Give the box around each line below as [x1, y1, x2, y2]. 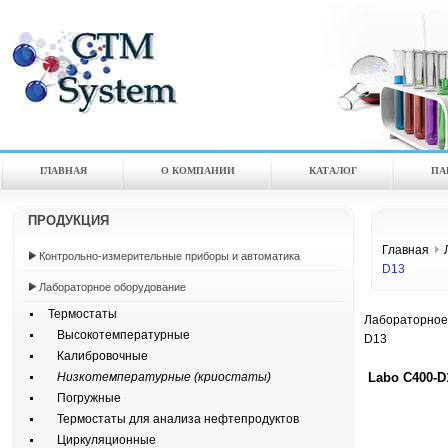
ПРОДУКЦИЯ [28, 213, 109, 228]
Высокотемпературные [39, 328, 190, 342]
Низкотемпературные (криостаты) [39, 370, 271, 384]
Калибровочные [39, 349, 148, 363]
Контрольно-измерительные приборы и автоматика [39, 250, 300, 262]
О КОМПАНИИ [161, 165, 235, 176]
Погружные [39, 391, 121, 405]
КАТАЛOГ [309, 165, 357, 176]
